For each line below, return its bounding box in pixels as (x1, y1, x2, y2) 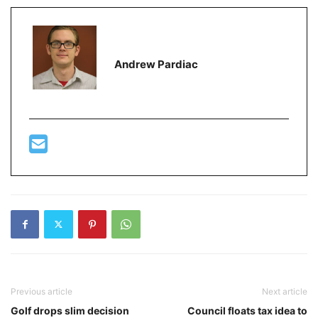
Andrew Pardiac (114, 57, 198, 72)
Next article (262, 285, 307, 297)
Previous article (11, 285, 72, 297)
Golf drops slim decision (11, 304, 129, 317)
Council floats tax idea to (187, 304, 307, 317)
